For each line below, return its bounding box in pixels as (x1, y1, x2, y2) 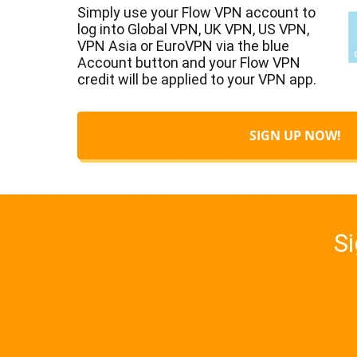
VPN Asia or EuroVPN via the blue (77, 37, 289, 54)
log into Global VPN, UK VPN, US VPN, (77, 20, 309, 37)
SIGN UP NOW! (249, 126, 341, 144)
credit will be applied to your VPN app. (77, 70, 316, 88)
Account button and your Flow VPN (77, 53, 300, 71)
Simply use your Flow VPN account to (77, 3, 316, 21)
